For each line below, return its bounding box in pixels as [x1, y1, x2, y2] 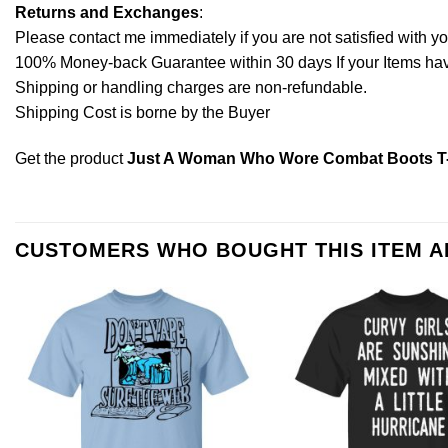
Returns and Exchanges [15, 4, 199, 22]
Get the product [15, 150, 127, 168]
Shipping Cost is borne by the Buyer [15, 104, 270, 122]
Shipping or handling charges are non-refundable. [15, 79, 367, 97]
